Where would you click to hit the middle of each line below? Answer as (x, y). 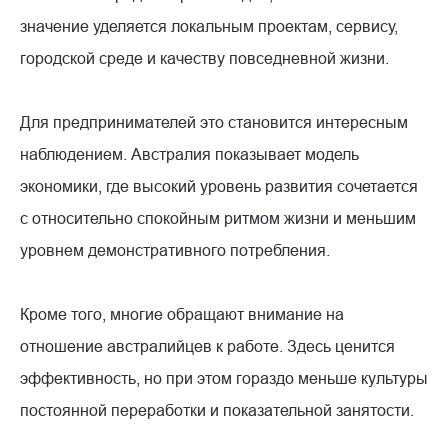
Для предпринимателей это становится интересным (214, 121)
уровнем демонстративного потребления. (175, 249)
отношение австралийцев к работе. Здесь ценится (207, 345)
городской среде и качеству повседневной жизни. (204, 57)
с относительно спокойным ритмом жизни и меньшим (218, 217)
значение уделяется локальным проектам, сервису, (209, 25)
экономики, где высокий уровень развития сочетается (219, 185)
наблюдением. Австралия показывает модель (189, 153)
